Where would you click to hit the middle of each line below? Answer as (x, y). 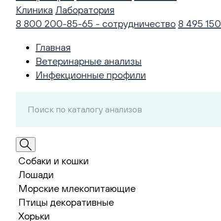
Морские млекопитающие (77, 188)
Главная (53, 47)
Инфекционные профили (91, 75)
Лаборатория (85, 10)
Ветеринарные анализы (89, 61)
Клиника (34, 10)
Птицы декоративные (66, 202)
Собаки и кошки (54, 161)
